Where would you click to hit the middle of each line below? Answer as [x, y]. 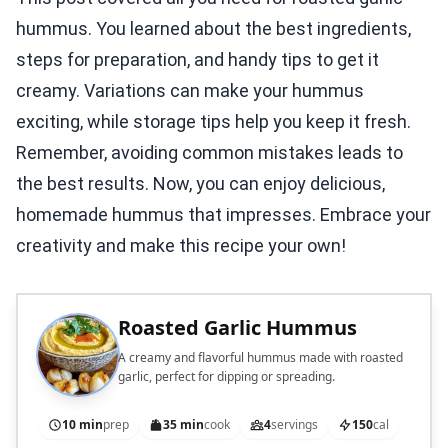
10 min [82, 425]
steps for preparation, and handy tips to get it [197, 60]
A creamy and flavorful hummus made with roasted [260, 358]
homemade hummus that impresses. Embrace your [223, 215]
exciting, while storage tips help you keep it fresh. [213, 122]
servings [294, 425]
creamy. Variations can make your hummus [190, 91]
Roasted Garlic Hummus [237, 328]
